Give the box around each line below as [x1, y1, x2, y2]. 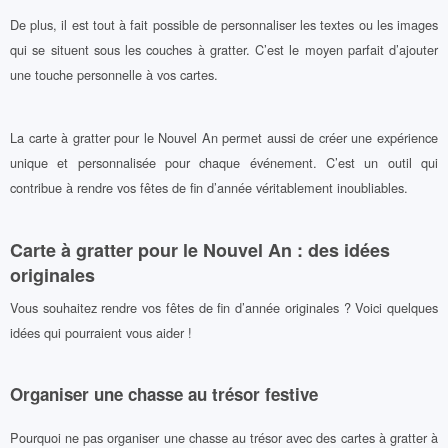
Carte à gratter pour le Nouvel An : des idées [10, 237, 390, 264]
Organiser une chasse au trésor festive [10, 382, 318, 407]
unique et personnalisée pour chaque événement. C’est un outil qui [10, 153, 438, 173]
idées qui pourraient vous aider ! [10, 322, 192, 342]
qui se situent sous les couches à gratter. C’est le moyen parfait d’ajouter [10, 39, 438, 59]
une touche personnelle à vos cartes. [10, 64, 218, 84]
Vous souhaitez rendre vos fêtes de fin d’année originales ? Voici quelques [10, 297, 438, 317]
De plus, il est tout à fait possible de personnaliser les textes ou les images [10, 14, 438, 34]
